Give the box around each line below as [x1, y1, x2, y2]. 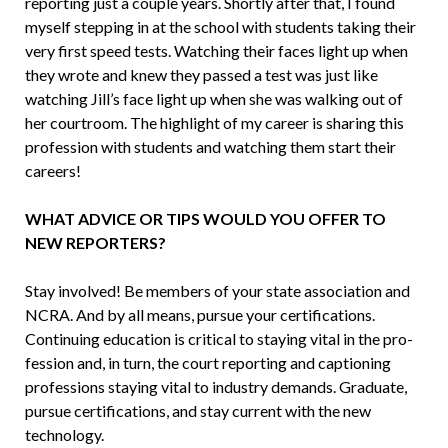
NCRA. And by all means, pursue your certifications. [24, 305, 375, 325]
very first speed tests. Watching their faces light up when [24, 41, 408, 61]
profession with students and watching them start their [24, 137, 396, 157]
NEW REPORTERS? [24, 233, 166, 253]
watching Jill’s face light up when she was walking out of [24, 89, 403, 109]
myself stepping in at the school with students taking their [24, 17, 416, 37]
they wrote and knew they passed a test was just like [24, 65, 378, 85]
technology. [24, 425, 104, 445]
